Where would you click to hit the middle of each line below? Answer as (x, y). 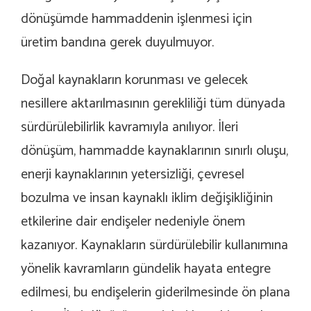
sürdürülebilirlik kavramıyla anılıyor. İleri (129, 128)
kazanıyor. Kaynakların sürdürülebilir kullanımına (154, 246)
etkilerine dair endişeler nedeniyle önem (133, 222)
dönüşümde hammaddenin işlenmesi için (136, 19)
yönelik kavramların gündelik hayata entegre (146, 269)
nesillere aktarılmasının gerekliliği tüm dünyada (153, 104)
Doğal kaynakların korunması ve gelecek (134, 81)
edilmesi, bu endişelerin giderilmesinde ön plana (155, 293)
